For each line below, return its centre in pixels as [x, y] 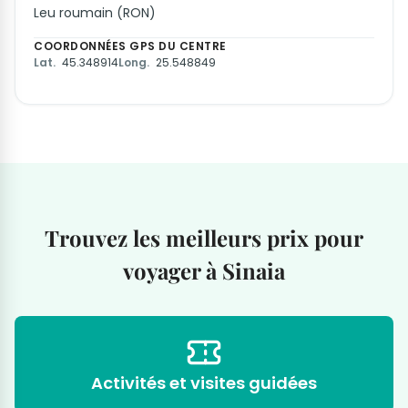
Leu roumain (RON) [95, 13]
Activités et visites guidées [204, 383]
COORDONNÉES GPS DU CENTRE [130, 46]
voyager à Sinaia [204, 271]
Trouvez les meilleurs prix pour [204, 238]
